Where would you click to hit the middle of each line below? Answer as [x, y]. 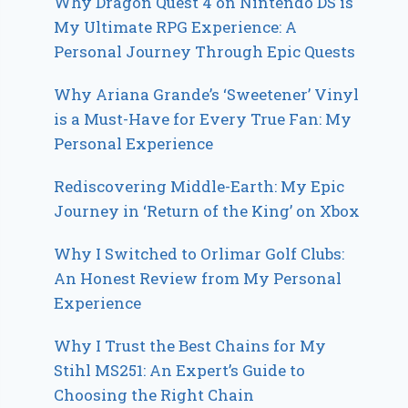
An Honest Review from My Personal [198, 278]
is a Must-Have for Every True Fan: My [203, 118]
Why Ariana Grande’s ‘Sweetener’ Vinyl [207, 94]
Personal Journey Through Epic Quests [205, 51]
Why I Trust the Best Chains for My [190, 345]
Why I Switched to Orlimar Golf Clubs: [199, 253]
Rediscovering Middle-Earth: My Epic [199, 186]
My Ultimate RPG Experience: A [176, 26]
